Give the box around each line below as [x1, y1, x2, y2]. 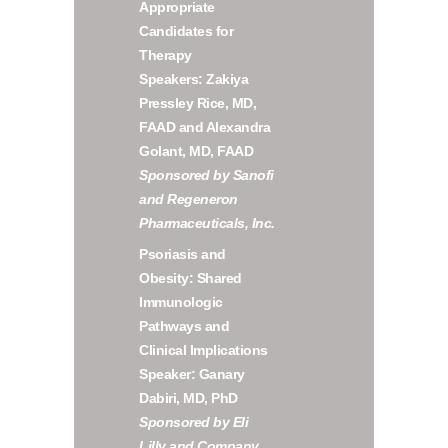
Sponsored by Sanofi [139, 167, 274, 184]
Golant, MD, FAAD [139, 143, 254, 160]
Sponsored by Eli [139, 414, 249, 431]
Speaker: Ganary [139, 366, 245, 383]
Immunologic [139, 294, 223, 311]
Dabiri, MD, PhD [139, 390, 238, 407]
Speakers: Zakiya [139, 71, 249, 88]
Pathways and [139, 318, 230, 335]
